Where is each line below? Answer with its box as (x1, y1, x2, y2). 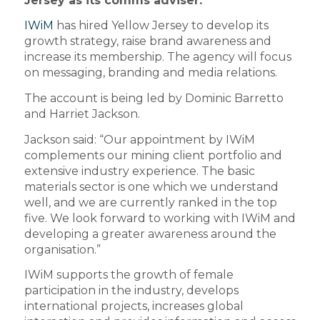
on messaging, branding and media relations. (24, 66, 277, 80)
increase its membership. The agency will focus (24, 50, 291, 64)
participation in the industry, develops (24, 284, 239, 298)
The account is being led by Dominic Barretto (24, 91, 284, 106)
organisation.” (24, 242, 101, 256)
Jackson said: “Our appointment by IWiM (24, 132, 255, 146)
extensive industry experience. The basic (24, 164, 255, 178)
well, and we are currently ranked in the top (24, 195, 277, 209)
